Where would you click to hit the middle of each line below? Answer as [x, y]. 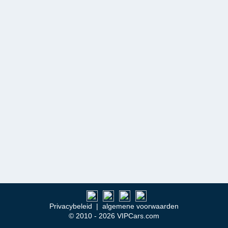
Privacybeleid [71, 206]
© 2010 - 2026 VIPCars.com [114, 216]
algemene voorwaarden [140, 206]
